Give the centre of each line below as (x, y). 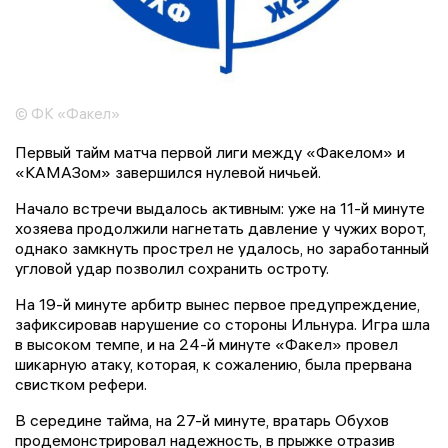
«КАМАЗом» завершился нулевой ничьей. (168, 171)
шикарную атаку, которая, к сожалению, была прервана (213, 363)
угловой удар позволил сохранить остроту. (172, 267)
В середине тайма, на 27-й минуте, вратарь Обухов (202, 419)
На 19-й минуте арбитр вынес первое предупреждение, (217, 303)
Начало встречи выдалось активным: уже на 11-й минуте (220, 207)
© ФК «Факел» (67, 113)
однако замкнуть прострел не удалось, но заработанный (222, 247)
